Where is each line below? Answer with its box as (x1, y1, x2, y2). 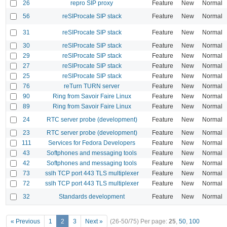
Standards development (59, 193, 125, 200)
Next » (85, 218, 103, 225)
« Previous (11, 218, 40, 225)
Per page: (140, 218, 169, 225)
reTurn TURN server (64, 82, 120, 90)
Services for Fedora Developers (48, 139, 135, 146)
